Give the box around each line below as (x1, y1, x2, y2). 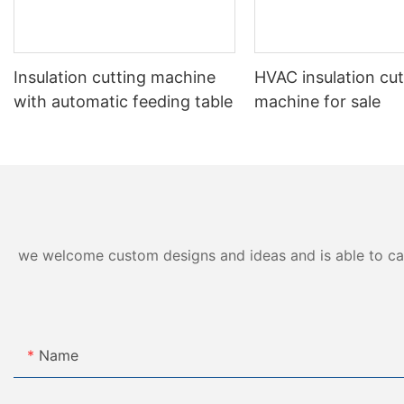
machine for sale (254, 92, 381, 112)
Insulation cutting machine (14, 68, 216, 87)
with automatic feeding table (14, 92, 233, 112)
